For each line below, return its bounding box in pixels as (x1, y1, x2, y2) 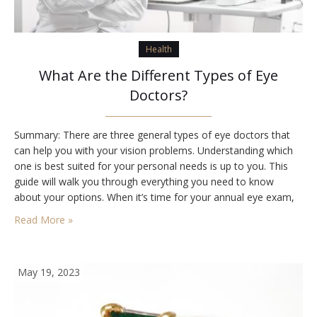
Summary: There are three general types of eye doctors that (14, 128, 290, 142)
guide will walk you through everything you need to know (14, 175, 274, 189)
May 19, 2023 (18, 265, 80, 279)
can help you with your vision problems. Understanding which (14, 144, 293, 158)
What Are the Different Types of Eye (39, 66, 278, 86)
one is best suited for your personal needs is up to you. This (14, 159, 288, 173)
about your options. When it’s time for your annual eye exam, (14, 190, 294, 204)
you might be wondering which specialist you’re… (14, 206, 237, 220)
